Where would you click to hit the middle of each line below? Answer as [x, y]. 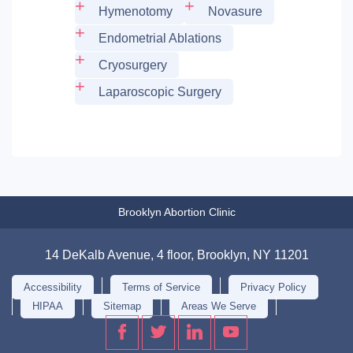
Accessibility [53, 288]
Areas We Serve [219, 307]
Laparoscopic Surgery [160, 92]
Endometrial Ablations [160, 39]
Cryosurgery [133, 65]
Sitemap [122, 307]
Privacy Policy [273, 288]
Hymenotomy [136, 12]
